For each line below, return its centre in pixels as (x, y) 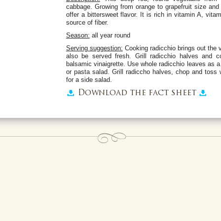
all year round (110, 35)
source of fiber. (88, 22)
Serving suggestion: (94, 48)
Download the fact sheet (137, 93)
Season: (78, 35)
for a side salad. (89, 79)
